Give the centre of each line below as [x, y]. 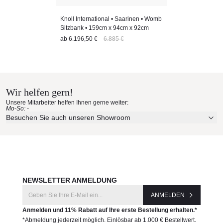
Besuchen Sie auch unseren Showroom [68, 117]
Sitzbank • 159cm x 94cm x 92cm [105, 28]
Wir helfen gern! [40, 92]
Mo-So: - [17, 109]
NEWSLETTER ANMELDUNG [69, 180]
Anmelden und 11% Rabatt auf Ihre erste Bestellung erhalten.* [110, 210]
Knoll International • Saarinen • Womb [111, 19]
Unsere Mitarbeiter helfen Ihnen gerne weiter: [67, 103]
